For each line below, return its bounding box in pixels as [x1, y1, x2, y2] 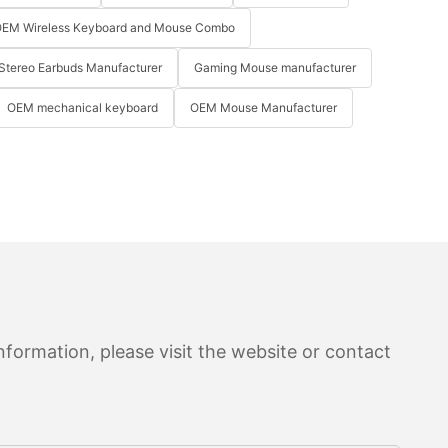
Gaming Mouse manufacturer [194, 60, 356, 76]
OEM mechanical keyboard [7, 100, 158, 116]
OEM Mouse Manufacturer [190, 100, 337, 116]
